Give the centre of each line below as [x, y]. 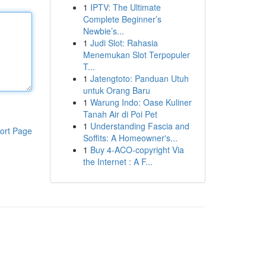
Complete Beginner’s [122, 19]
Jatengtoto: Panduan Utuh [139, 78]
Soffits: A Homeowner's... [130, 138]
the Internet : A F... [118, 161]
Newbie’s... [103, 31]
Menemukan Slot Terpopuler [136, 55]
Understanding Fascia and [140, 126]
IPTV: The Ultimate [125, 7]
